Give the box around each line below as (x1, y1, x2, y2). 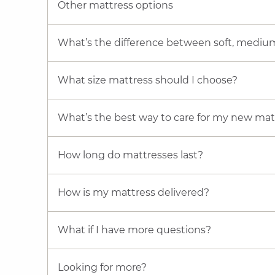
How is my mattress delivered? (58, 187, 209, 198)
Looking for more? (58, 261, 147, 273)
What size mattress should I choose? (58, 74, 238, 86)
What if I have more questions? (58, 224, 211, 236)
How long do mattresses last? (58, 149, 203, 161)
